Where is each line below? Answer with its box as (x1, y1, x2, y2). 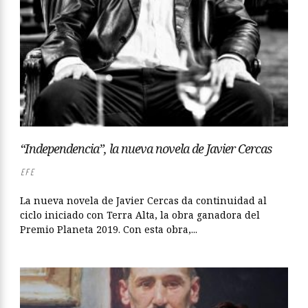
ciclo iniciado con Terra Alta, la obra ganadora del (20, 208, 260, 222)
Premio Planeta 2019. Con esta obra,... (20, 223, 197, 236)
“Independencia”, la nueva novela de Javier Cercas (20, 140, 272, 157)
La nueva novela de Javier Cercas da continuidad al (20, 194, 267, 208)
